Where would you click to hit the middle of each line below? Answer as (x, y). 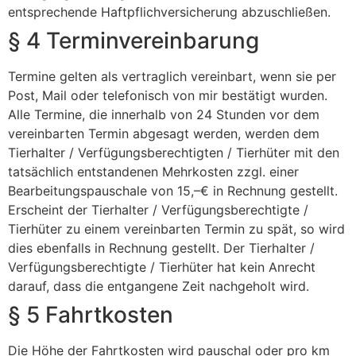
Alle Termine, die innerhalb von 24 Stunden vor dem (164, 114)
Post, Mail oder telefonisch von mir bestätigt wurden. (168, 95)
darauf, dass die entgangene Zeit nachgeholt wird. (159, 286)
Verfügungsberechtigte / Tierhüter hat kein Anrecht (162, 267)
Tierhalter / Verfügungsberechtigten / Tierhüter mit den (174, 153)
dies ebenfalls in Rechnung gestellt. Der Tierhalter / (161, 248)
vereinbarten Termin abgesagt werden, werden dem (164, 133)
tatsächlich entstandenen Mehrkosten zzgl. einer (153, 172)
